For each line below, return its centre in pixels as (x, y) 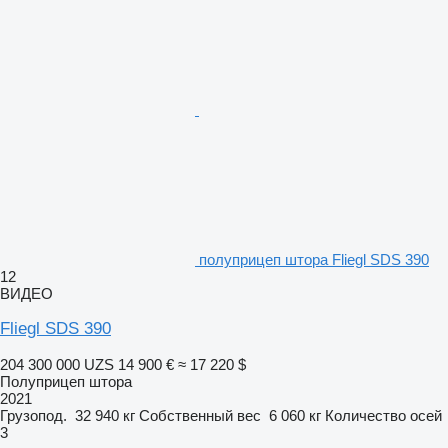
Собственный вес (200, 415)
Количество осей (383, 415)
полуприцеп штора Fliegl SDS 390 (314, 259)
